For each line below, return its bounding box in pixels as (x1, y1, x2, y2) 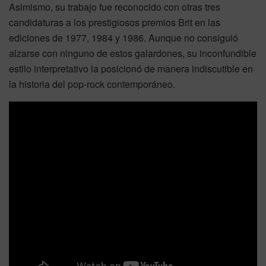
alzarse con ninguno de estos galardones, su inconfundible (9, 46, 256, 60)
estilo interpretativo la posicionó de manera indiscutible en (9, 61, 253, 75)
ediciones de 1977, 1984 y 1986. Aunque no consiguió (9, 30, 238, 45)
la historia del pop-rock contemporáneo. (9, 77, 175, 91)
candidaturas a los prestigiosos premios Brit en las (9, 15, 220, 29)
